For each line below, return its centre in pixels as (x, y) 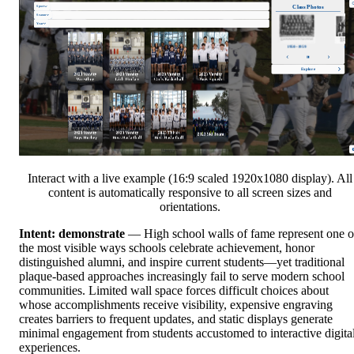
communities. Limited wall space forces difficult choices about (174, 291)
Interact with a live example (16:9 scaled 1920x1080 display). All (190, 179)
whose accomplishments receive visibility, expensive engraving (176, 305)
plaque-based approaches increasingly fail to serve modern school (182, 277)
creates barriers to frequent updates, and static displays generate (176, 319)
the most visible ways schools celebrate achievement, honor (167, 248)
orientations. (190, 207)
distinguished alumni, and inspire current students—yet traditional (182, 262)
